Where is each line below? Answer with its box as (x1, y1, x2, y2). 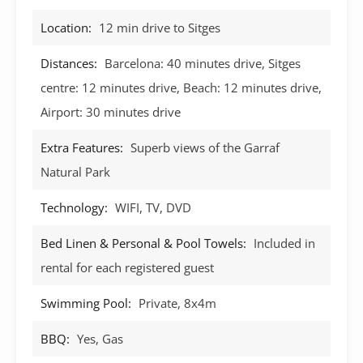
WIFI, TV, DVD (115, 199, 191, 216)
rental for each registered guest (41, 258, 214, 275)
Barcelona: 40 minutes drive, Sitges (105, 54, 301, 71)
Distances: (41, 54, 97, 71)
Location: (41, 19, 92, 36)
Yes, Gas (77, 330, 123, 347)
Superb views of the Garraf (130, 139, 280, 156)
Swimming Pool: (41, 294, 131, 311)
